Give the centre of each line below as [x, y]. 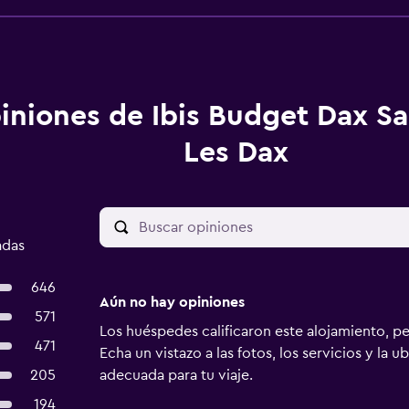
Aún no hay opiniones [172, 302]
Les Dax [236, 152]
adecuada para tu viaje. [176, 375]
